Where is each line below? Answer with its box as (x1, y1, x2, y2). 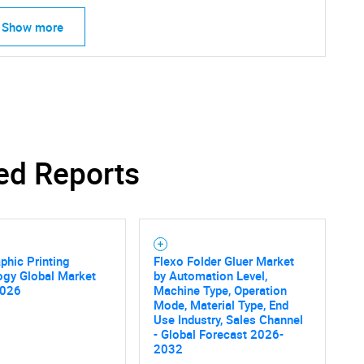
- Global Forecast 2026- (153, 325, 284, 342)
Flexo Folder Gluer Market (153, 252, 294, 269)
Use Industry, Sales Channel (153, 310, 303, 327)
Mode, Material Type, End (153, 296, 288, 313)
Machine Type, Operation (153, 281, 287, 298)
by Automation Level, (153, 266, 267, 284)
